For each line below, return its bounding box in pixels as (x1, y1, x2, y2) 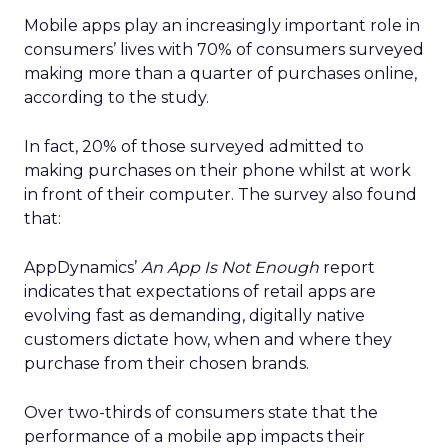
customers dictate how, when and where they (24, 330, 392, 349)
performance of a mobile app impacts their (24, 427, 365, 446)
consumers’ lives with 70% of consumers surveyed (24, 40, 424, 59)
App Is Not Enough (163, 258, 319, 277)
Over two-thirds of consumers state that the (24, 403, 378, 422)
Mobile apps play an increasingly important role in (24, 16, 420, 35)
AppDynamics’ (24, 258, 141, 277)
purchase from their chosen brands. (24, 354, 309, 373)
